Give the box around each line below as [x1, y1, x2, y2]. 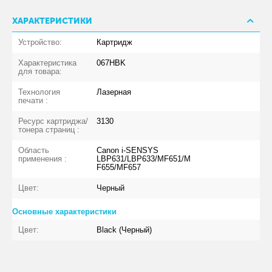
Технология [18, 87, 61, 97]
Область [18, 145, 50, 155]
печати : [18, 95, 49, 105]
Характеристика [18, 58, 77, 67]
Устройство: [18, 37, 63, 47]
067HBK [97, 58, 126, 67]
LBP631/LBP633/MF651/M [97, 154, 191, 163]
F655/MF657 [97, 162, 141, 172]
